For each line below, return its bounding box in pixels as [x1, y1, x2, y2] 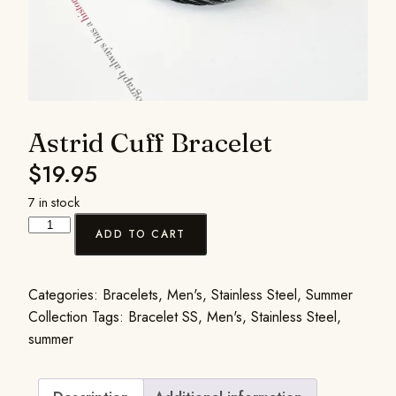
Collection [28, 307, 88, 327]
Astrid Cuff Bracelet [28, 126, 272, 159]
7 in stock [28, 193, 80, 212]
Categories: [28, 285, 103, 305]
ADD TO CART [95, 226, 186, 242]
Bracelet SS [128, 307, 198, 327]
